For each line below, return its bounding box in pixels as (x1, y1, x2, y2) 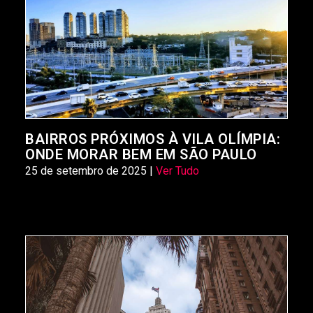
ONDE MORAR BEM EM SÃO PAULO (25, 146, 257, 163)
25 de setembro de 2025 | (25, 164, 156, 178)
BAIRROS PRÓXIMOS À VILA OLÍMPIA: (25, 131, 280, 148)
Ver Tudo (156, 164, 199, 178)
